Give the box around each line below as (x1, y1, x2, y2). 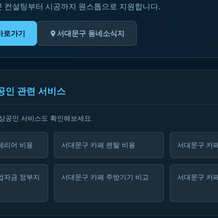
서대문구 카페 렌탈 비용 (61, 141, 135, 149)
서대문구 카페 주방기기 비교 (61, 173, 149, 181)
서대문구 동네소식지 (57, 29, 125, 37)
